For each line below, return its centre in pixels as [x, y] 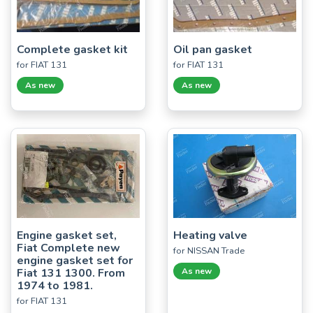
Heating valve [210, 235]
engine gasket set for [75, 260]
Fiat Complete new [68, 248]
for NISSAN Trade [209, 250]
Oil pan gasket [213, 49]
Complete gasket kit [72, 49]
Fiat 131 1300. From [71, 273]
